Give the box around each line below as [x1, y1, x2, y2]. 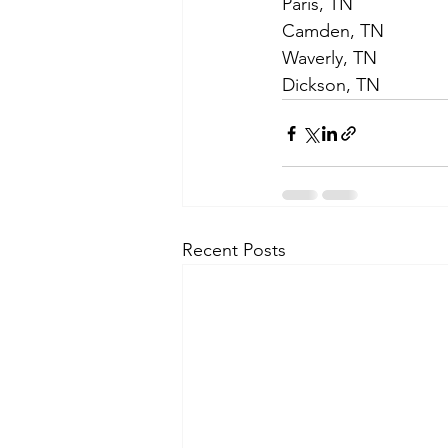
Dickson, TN [282, 74, 390, 96]
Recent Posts [182, 239, 286, 261]
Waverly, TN [282, 47, 377, 69]
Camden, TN [282, 20, 384, 42]
